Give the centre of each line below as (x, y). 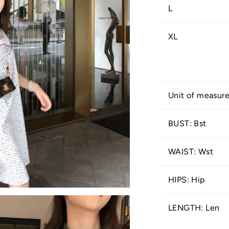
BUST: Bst (187, 123)
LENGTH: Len (195, 208)
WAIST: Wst (190, 151)
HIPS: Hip (186, 179)
